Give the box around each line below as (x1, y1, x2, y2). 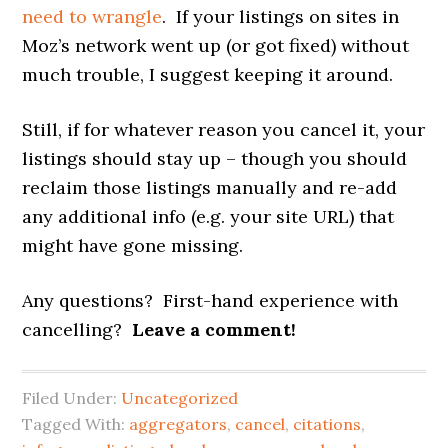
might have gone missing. (22, 234, 244, 258)
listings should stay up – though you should (22, 147, 408, 171)
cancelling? (22, 318, 133, 342)
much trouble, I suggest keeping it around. (22, 63, 394, 87)
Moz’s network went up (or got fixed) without (22, 34, 410, 58)
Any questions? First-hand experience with (22, 289, 399, 313)
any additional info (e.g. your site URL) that (22, 205, 395, 229)
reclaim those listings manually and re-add (22, 176, 398, 200)
